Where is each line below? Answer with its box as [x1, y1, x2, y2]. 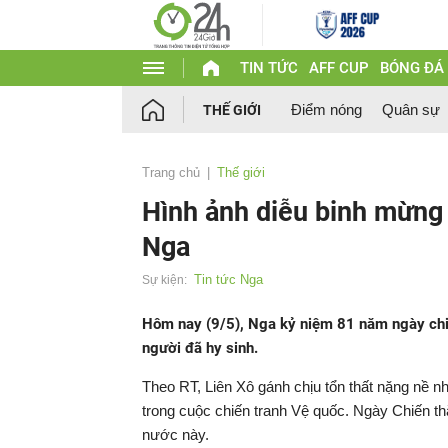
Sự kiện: [142, 273, 187, 287]
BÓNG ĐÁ [379, 59, 444, 77]
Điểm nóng [291, 101, 362, 118]
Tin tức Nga [194, 272, 263, 287]
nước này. [142, 426, 213, 443]
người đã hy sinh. [142, 339, 258, 357]
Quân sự [382, 101, 440, 118]
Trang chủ [142, 165, 200, 180]
